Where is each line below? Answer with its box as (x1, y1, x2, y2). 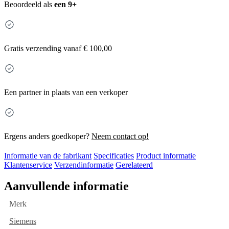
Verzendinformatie (54, 161, 113, 170)
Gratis (4, 44, 24, 53)
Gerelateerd (116, 161, 153, 170)
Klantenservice (4, 161, 52, 170)
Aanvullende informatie (4, 179, 129, 193)
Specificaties (94, 151, 134, 161)
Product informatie (136, 151, 196, 161)
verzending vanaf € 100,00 (24, 44, 112, 53)
